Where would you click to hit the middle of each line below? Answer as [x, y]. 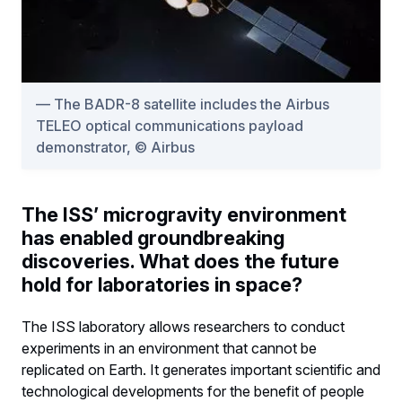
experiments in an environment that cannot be [169, 349]
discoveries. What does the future [180, 262]
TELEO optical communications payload [170, 126]
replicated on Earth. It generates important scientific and [201, 370]
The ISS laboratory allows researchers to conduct [183, 327]
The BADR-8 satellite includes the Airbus [192, 105]
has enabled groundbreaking [153, 238]
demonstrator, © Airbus [115, 148]
